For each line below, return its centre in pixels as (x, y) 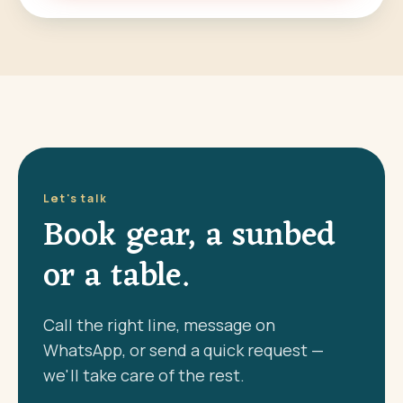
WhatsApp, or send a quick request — (184, 350)
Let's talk (76, 198)
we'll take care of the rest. (144, 375)
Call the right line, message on (159, 325)
